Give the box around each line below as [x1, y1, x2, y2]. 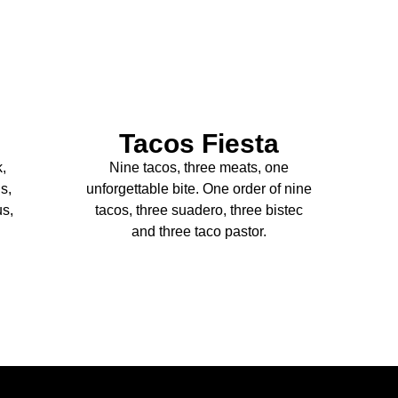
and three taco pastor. [131, 224, 267, 240]
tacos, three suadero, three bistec [94, 203, 303, 219]
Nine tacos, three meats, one [108, 160, 289, 176]
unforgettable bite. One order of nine [85, 181, 312, 197]
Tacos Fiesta [118, 129, 279, 159]
